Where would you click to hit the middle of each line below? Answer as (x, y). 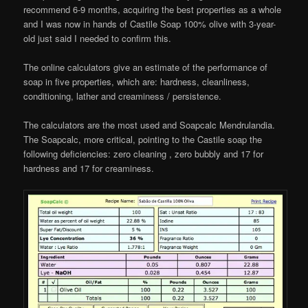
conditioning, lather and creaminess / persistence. (123, 96)
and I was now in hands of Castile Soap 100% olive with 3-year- (150, 23)
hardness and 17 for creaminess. (89, 168)
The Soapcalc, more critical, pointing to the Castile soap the (143, 139)
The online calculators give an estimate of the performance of (146, 67)
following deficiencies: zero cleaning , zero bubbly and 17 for (144, 153)
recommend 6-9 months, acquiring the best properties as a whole (153, 9)
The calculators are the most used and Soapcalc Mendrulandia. (150, 124)
